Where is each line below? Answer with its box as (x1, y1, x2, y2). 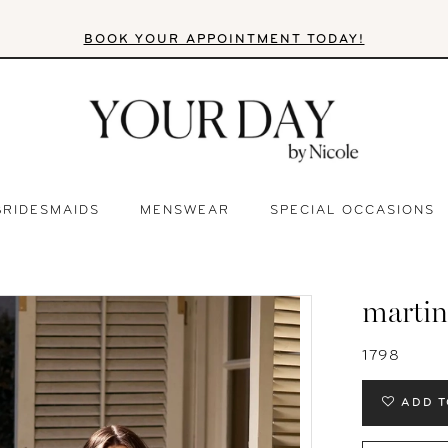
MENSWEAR (140, 204, 230, 217)
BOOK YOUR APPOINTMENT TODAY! (83, 32, 365, 46)
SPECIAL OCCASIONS (270, 204, 435, 217)
